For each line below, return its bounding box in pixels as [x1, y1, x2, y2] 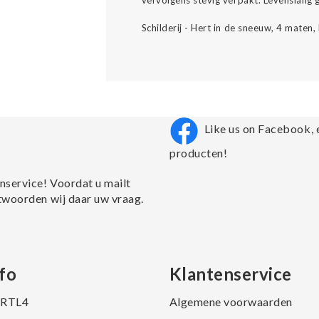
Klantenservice [169, 263, 292, 284]
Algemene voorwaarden [169, 295, 293, 308]
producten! [169, 146, 228, 159]
